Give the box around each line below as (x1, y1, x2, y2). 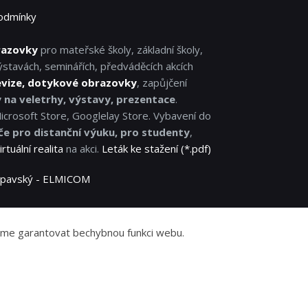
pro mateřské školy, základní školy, (38, 43, 203, 57)
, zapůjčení (137, 76, 187, 90)
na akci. (63, 142, 102, 156)
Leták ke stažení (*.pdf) (102, 142, 211, 156)
